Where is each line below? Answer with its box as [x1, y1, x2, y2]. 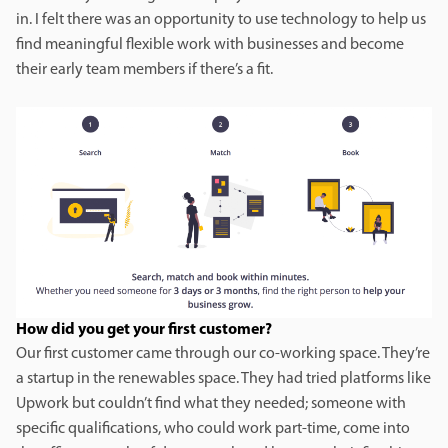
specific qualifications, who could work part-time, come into [16, 421, 410, 438]
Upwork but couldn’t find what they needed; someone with [16, 396, 406, 413]
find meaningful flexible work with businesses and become [16, 37, 404, 54]
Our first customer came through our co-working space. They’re [16, 346, 430, 363]
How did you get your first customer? [16, 322, 275, 339]
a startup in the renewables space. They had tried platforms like [16, 371, 431, 388]
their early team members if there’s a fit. [16, 62, 276, 79]
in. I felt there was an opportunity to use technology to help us [16, 12, 426, 29]
